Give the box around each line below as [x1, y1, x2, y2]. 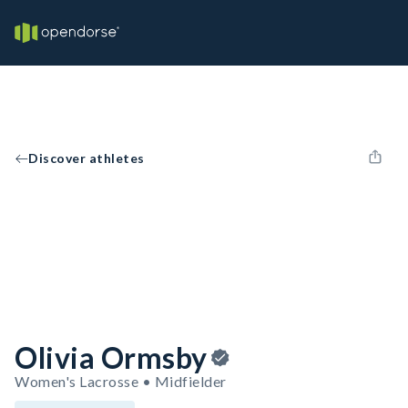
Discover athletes [28, 150, 145, 166]
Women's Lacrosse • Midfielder [15, 372, 227, 390]
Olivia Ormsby [15, 340, 208, 375]
